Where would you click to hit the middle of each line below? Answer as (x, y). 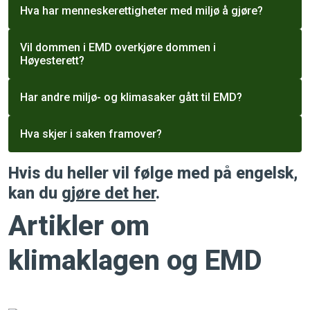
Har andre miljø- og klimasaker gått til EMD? (131, 97)
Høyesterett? (52, 61)
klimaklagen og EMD (135, 261)
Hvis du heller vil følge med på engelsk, (153, 173)
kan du (35, 193)
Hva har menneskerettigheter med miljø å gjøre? (142, 11)
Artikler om (79, 226)
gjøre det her (109, 193)
